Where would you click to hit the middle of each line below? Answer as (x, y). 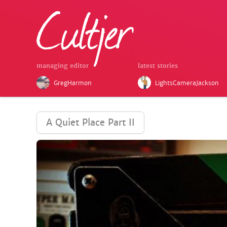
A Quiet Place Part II (90, 122)
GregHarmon (73, 83)
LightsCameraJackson (187, 83)
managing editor (63, 66)
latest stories (158, 66)
